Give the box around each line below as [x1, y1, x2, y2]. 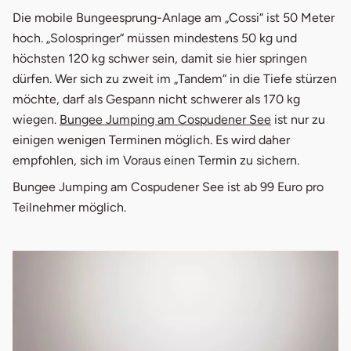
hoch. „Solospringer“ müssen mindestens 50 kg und [13, 31, 297, 46]
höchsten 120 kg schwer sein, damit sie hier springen [13, 51, 307, 67]
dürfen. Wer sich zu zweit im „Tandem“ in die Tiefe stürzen [13, 71, 337, 87]
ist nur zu [271, 112, 325, 128]
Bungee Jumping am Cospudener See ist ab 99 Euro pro [13, 179, 324, 195]
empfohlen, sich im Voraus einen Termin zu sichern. [13, 153, 299, 168]
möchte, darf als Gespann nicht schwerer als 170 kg [13, 92, 300, 107]
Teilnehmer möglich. [13, 200, 126, 215]
